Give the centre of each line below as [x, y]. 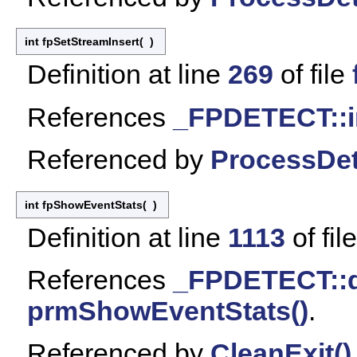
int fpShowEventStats [84, 204]
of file [313, 75]
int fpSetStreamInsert [82, 42]
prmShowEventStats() [168, 311]
